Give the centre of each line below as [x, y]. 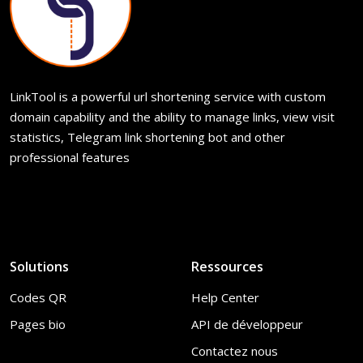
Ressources [227, 267]
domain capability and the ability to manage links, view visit [172, 117]
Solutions [39, 267]
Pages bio [38, 324]
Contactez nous [235, 351]
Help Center [225, 297]
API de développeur [247, 324]
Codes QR [38, 297]
